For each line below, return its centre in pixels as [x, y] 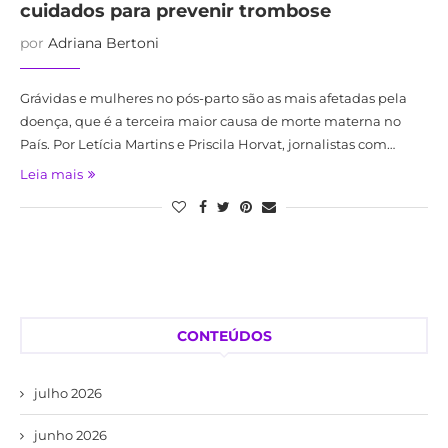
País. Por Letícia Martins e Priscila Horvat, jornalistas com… [207, 143]
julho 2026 [68, 392]
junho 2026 [70, 434]
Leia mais [51, 173]
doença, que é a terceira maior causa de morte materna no [210, 120]
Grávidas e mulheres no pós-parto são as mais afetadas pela [213, 97]
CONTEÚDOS [224, 335]
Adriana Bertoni [103, 42]
